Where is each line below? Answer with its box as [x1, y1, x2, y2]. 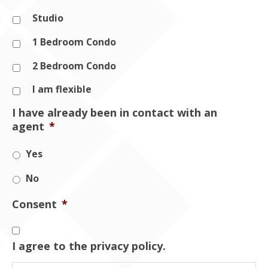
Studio [32, 11, 63, 25]
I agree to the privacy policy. [12, 239, 166, 254]
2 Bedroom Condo [32, 59, 116, 72]
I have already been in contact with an [12, 105, 217, 120]
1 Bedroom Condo [32, 35, 116, 48]
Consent [12, 197, 57, 212]
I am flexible [32, 83, 92, 96]
